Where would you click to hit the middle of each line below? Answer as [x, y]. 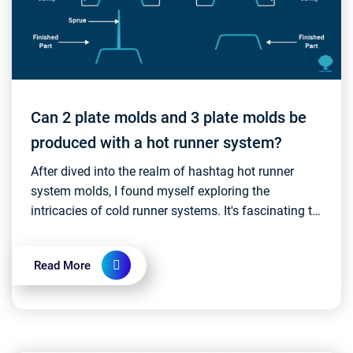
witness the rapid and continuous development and [173, 230]
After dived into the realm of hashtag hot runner [162, 171]
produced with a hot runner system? [156, 143]
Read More [62, 266]
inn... [44, 250]
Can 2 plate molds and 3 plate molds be [46, 117]
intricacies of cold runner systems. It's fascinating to [175, 211]
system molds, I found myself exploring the [150, 191]
